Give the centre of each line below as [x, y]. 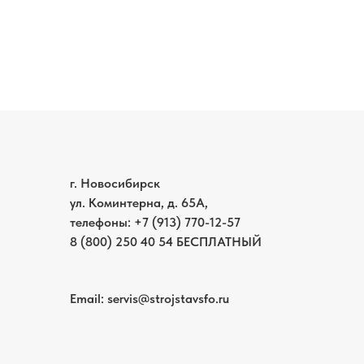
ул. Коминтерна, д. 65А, [139, 202]
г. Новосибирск [115, 183]
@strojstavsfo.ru [184, 298]
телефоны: [102, 222]
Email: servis [104, 298]
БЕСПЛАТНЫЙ [217, 241]
